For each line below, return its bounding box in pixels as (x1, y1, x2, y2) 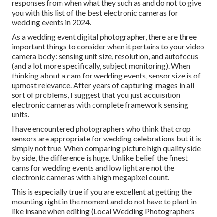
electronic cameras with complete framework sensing (12, 100, 188, 109)
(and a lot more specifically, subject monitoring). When (12, 61, 190, 71)
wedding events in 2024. (12, 17, 91, 27)
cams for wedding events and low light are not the (12, 163, 174, 172)
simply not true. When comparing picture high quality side (12, 143, 201, 153)
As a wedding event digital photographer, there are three (12, 32, 197, 42)
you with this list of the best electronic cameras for (12, 8, 178, 17)
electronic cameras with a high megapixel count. (12, 172, 169, 182)
